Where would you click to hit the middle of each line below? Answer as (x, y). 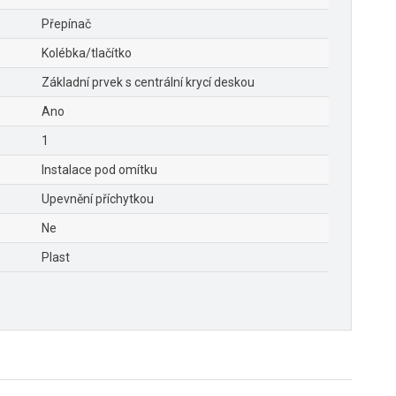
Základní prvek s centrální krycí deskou (148, 82)
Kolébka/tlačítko (87, 53)
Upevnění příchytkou (98, 198)
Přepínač (66, 23)
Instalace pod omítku (99, 169)
